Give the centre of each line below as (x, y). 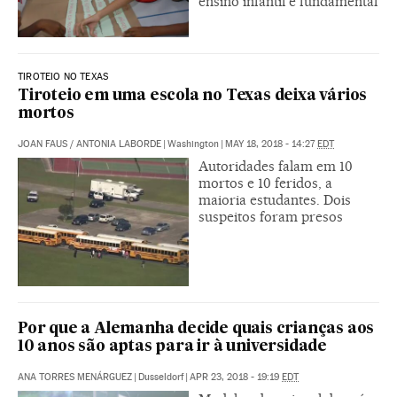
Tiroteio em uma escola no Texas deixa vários (193, 96)
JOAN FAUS (43, 144)
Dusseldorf (161, 377)
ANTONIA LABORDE (119, 144)
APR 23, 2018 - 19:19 (236, 377)
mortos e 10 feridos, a (265, 183)
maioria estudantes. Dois (275, 199)
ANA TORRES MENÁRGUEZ (75, 377)
